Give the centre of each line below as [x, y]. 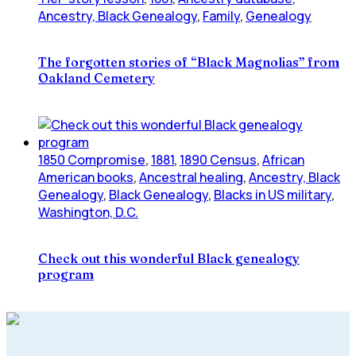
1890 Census [218, 159]
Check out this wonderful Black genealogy [169, 258]
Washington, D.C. [88, 212]
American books [86, 177]
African [283, 159]
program [66, 274]
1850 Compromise [92, 159]
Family [221, 16]
